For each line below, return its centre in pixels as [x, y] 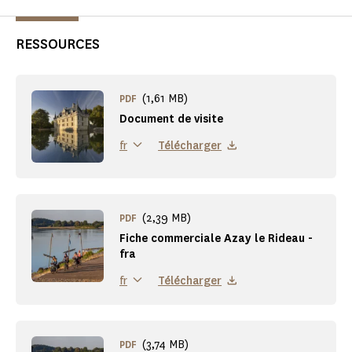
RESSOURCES [58, 44]
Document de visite [171, 119]
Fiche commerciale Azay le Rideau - [216, 239]
